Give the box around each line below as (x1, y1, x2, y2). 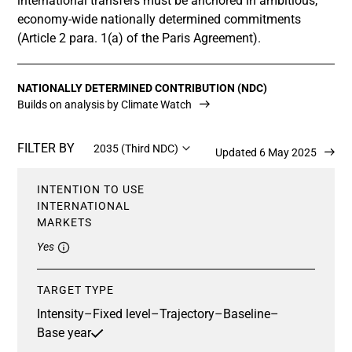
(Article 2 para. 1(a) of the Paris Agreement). (17, 31, 261, 46)
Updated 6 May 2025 (215, 146, 317, 159)
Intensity (37, 306, 84, 321)
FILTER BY (17, 140, 75, 156)
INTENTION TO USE (37, 183, 145, 196)
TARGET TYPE (37, 284, 114, 296)
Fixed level (93, 306, 151, 321)
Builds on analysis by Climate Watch (17, 98, 192, 111)
